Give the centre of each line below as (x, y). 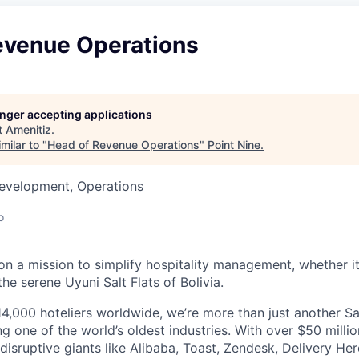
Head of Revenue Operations (123, 145)
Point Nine (234, 145)
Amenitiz (28, 129)
